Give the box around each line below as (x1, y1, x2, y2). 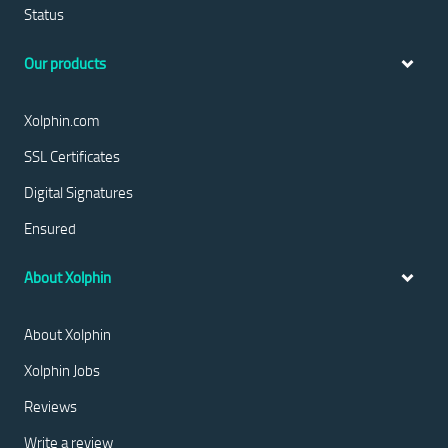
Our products (24, 53, 106, 74)
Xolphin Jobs (24, 360, 100, 380)
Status (24, 4, 64, 24)
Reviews (24, 396, 77, 416)
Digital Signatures (24, 182, 133, 202)
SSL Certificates (24, 146, 120, 166)
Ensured (24, 218, 76, 238)
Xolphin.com (24, 110, 100, 130)
